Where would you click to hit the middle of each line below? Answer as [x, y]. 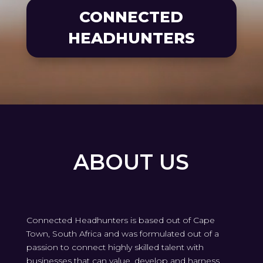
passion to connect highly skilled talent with [115, 247]
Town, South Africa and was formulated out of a [122, 234]
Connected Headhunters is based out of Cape [120, 220]
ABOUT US [131, 162]
